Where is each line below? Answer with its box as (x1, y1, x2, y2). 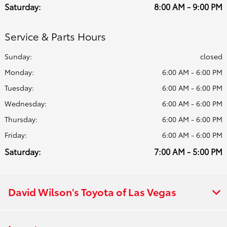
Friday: (5, 130, 27, 140)
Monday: (5, 67, 34, 77)
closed (200, 51, 222, 61)
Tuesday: (5, 83, 34, 93)
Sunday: (5, 51, 32, 61)
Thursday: (5, 114, 37, 124)
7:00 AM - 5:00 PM (154, 145, 222, 157)
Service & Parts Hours (5, 29, 106, 43)
